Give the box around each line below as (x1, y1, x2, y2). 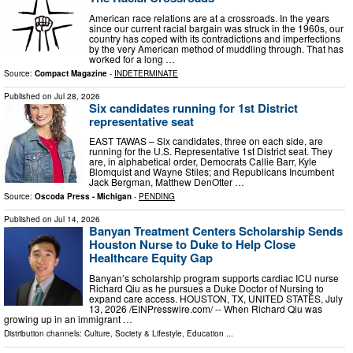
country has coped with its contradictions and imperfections (89, 31, 340, 45)
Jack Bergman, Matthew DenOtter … (89, 175, 244, 189)
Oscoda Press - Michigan (35, 191, 132, 203)
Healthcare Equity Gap (89, 249, 213, 267)
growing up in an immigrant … (4, 311, 132, 325)
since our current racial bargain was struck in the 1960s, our (89, 20, 344, 35)
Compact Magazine (35, 67, 107, 79)
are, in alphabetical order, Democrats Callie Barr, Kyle (89, 154, 317, 169)
